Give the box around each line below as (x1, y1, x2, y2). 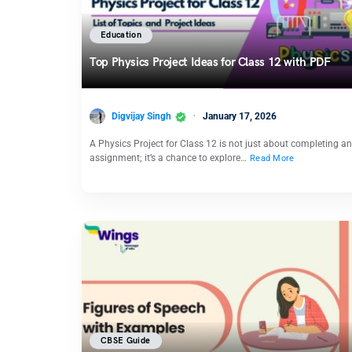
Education (101, 30, 142, 41)
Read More (250, 153, 295, 164)
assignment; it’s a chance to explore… (90, 152, 249, 164)
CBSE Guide (101, 335, 151, 346)
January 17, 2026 (203, 110, 277, 122)
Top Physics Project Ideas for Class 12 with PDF (90, 55, 331, 70)
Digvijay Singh (112, 110, 171, 122)
